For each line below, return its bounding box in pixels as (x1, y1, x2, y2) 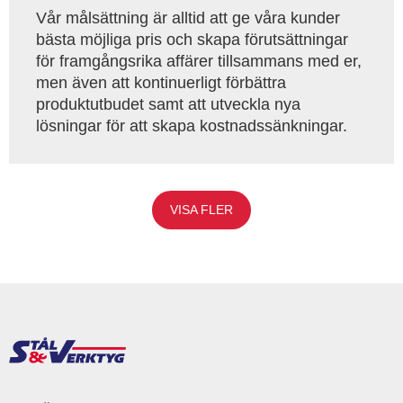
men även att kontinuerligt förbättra (36, 74, 286, 92)
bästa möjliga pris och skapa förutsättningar (36, 31, 348, 49)
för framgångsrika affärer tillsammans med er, (36, 52, 362, 70)
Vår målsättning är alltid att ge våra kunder (36, 9, 340, 27)
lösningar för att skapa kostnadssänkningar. (36, 117, 347, 135)
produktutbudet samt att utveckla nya (36, 95, 300, 113)
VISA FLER (170, 202, 233, 217)
